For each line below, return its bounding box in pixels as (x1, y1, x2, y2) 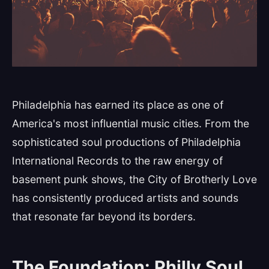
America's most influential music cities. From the (12, 117, 249, 130)
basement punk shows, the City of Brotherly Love (12, 173, 257, 186)
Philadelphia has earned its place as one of (12, 98, 223, 111)
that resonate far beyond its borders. (12, 210, 196, 223)
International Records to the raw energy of (12, 154, 223, 167)
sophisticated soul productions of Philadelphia (12, 136, 241, 148)
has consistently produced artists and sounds (12, 192, 238, 204)
